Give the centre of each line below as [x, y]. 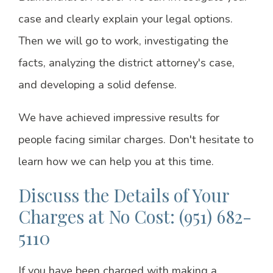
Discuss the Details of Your [123, 194]
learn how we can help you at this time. [116, 161]
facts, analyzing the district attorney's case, [126, 62]
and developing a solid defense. [97, 84]
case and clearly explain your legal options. [125, 19]
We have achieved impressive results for [119, 117]
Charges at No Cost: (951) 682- [135, 216]
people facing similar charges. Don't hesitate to [136, 139]
